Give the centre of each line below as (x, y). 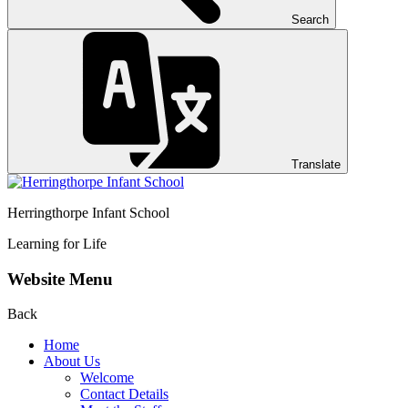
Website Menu (60, 279)
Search (310, 20)
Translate (316, 164)
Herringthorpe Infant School (88, 213)
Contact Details (124, 394)
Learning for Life (57, 244)
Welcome (107, 378)
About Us (72, 362)
